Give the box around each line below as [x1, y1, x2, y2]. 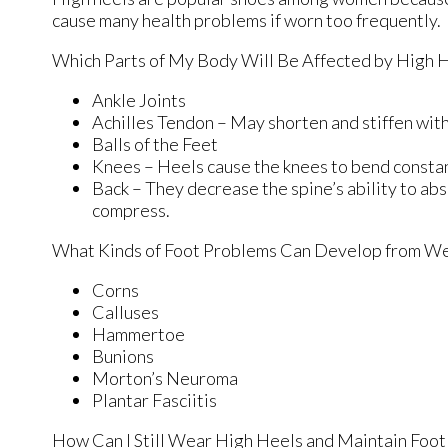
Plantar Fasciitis [92, 389, 217, 412]
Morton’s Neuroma [92, 367, 238, 390]
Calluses [92, 301, 159, 324]
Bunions [92, 345, 154, 368]
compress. [92, 199, 170, 222]
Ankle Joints [92, 89, 186, 112]
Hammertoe [92, 323, 185, 346]
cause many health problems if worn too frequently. [52, 9, 441, 32]
